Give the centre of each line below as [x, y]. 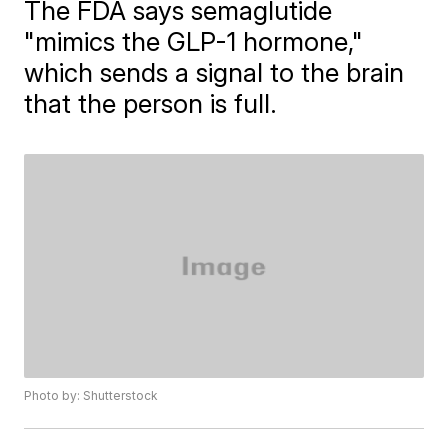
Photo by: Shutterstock [91, 396]
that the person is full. [151, 103]
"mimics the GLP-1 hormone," [194, 41]
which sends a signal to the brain [214, 72]
